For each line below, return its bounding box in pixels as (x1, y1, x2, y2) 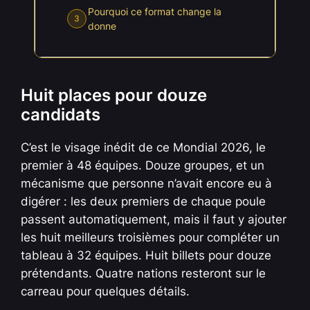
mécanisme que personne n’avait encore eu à (21, 176, 273, 190)
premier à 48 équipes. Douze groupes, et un (21, 158, 265, 172)
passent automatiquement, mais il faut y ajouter (21, 212, 287, 226)
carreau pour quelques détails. (21, 284, 190, 298)
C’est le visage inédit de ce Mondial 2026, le (21, 140, 266, 154)
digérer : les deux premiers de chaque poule (21, 194, 266, 208)
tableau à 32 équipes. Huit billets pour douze (21, 248, 272, 262)
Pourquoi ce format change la (88, 6, 221, 18)
